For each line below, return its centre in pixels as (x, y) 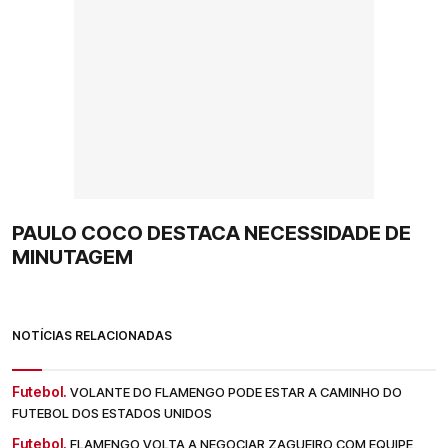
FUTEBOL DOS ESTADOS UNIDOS (112, 413)
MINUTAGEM (72, 257)
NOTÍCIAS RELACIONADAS (92, 336)
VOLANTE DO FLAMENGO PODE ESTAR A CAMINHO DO (236, 392)
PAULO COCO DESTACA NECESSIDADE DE (211, 233)
